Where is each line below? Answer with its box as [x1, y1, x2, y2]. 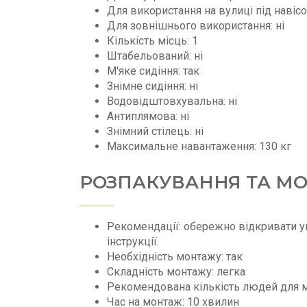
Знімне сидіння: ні [107, 79, 198, 93]
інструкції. [107, 234, 159, 248]
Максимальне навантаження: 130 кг [107, 139, 291, 153]
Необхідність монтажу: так [107, 249, 243, 263]
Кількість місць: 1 [107, 34, 198, 47]
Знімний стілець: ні [107, 124, 204, 138]
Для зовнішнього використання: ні [107, 19, 284, 32]
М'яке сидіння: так [107, 64, 199, 77]
